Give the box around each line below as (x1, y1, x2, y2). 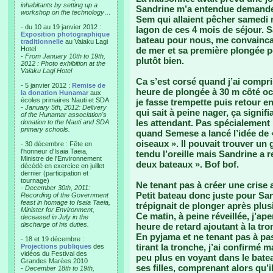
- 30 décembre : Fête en (21, 140, 92, 147)
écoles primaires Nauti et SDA (21, 96, 109, 104)
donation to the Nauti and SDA (21, 118, 109, 126)
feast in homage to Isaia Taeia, (21, 199, 110, 206)
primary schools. (21, 126, 70, 133)
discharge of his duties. (21, 221, 89, 228)
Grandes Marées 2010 (21, 257, 88, 264)
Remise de (72, 82, 105, 89)
